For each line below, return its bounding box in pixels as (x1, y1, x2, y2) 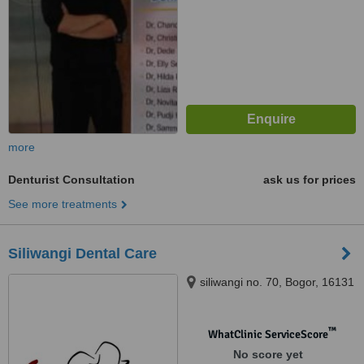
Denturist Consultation (8, 173, 135, 186)
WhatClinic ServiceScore (207, 327, 328, 341)
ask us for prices (263, 173, 356, 186)
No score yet (232, 348, 303, 361)
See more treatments (8, 197, 117, 210)
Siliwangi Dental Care (8, 245, 157, 262)
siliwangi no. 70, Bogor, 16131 (200, 275, 354, 288)
